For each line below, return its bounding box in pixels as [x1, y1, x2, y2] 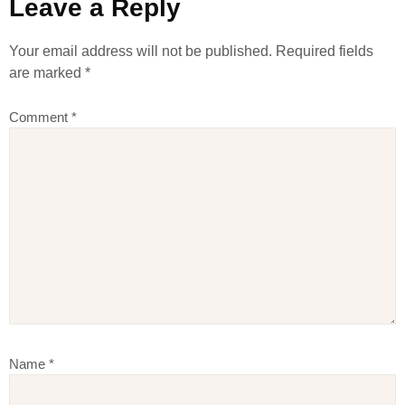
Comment [9, 109, 71, 126]
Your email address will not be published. [9, 43, 272, 59]
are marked [9, 65, 85, 80]
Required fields [276, 43, 373, 59]
